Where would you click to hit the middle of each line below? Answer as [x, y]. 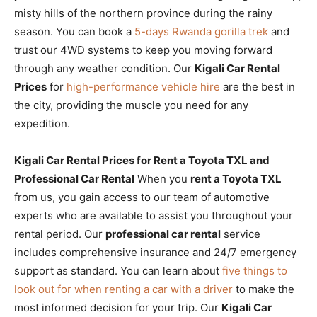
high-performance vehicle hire [143, 86]
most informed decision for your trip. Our [118, 307]
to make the [264, 289]
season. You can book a [74, 31]
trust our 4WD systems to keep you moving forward [143, 50]
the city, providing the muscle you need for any [131, 105]
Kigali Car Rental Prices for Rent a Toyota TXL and [142, 160]
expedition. [42, 123]
